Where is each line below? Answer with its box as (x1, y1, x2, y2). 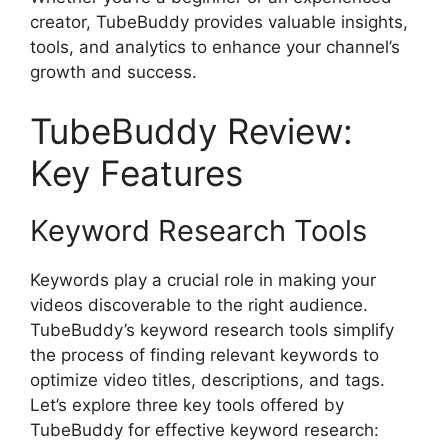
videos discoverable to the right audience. (30, 295, 368, 315)
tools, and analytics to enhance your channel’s (30, 36, 400, 57)
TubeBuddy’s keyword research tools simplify (30, 320, 394, 340)
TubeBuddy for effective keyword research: (30, 420, 379, 440)
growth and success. (30, 61, 197, 82)
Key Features (30, 152, 243, 194)
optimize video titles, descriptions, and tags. (30, 370, 385, 390)
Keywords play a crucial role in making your (30, 270, 376, 290)
